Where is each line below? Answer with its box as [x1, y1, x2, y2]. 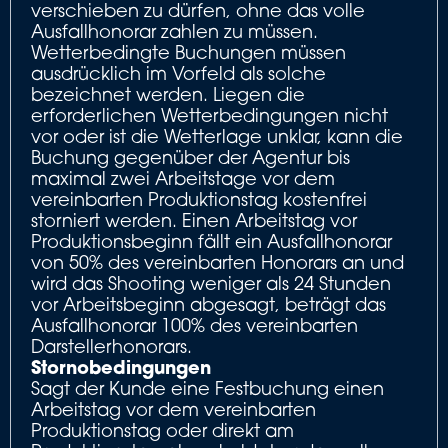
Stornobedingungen [31, 355, 211, 379]
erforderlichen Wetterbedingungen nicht [31, 104, 388, 126]
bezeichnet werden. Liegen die [31, 83, 305, 105]
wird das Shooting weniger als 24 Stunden [31, 272, 391, 294]
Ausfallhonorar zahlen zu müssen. [31, 20, 318, 42]
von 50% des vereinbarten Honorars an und [31, 251, 404, 273]
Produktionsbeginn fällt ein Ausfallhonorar [31, 230, 392, 252]
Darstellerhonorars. [31, 335, 192, 357]
